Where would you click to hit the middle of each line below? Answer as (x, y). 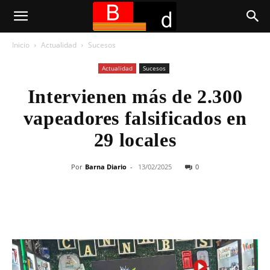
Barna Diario (106, 167)
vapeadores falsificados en (135, 118)
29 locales (135, 140)
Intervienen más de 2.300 (135, 96)
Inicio (21, 45)
